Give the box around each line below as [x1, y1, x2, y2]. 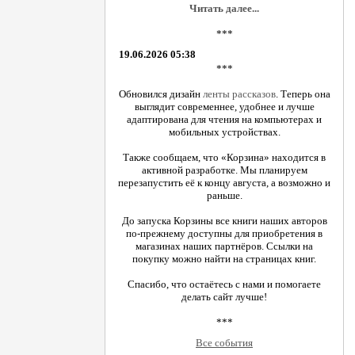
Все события [196, 336, 253, 349]
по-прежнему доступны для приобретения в [126, 227, 323, 239]
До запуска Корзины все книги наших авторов [121, 214, 327, 227]
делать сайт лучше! [181, 290, 267, 303]
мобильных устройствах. [168, 125, 281, 138]
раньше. [206, 189, 242, 201]
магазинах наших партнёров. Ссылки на [136, 239, 313, 252]
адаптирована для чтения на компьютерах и [127, 113, 322, 125]
